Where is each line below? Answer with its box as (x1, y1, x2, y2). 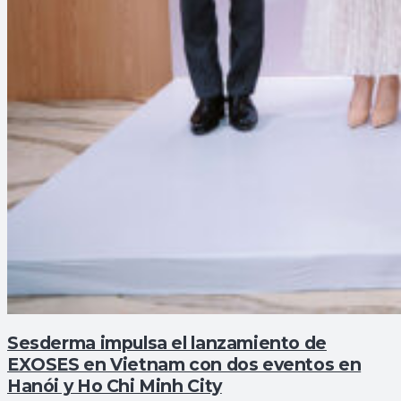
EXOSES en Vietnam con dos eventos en (7, 353, 362, 375)
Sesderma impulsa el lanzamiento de (7, 331, 327, 354)
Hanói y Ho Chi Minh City (7, 374, 222, 397)
